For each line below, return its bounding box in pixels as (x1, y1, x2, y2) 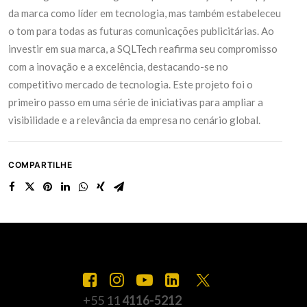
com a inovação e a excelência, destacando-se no (8, 60, 228, 73)
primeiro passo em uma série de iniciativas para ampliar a (8, 96, 263, 108)
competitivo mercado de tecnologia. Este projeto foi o (8, 78, 253, 90)
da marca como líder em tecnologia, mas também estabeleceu (8, 7, 281, 19)
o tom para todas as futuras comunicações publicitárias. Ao (8, 25, 274, 37)
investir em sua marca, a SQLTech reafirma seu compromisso (8, 42, 278, 55)
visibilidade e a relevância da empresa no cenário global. (8, 114, 260, 126)
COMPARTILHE (8, 160, 73, 170)
